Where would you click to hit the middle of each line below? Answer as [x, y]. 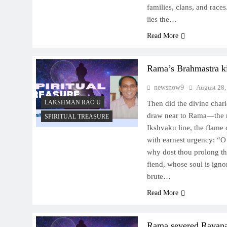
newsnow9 [169, 88]
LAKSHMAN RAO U [73, 103]
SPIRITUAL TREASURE [77, 117]
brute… [159, 177]
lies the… [162, 20]
